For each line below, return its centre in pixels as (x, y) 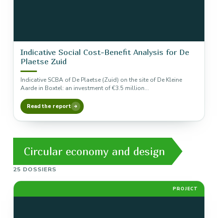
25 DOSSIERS (35, 169)
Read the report (49, 106)
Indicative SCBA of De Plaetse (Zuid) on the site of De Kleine (101, 80)
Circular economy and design (94, 151)
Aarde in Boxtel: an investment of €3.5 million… (85, 88)
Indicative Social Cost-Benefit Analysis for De (105, 52)
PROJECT (185, 189)
